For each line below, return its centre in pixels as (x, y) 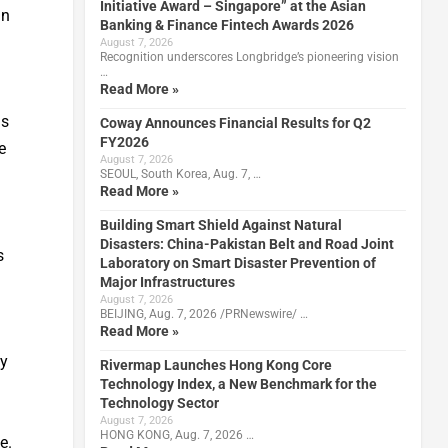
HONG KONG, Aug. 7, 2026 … (176, 434)
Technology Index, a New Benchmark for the (238, 383)
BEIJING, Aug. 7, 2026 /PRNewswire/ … (203, 313)
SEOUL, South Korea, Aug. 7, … (180, 173)
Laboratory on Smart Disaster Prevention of (237, 262)
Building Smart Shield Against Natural (220, 224)
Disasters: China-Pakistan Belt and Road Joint (246, 243)
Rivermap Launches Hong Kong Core (215, 364)
